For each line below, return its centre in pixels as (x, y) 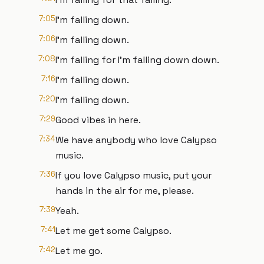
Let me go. (79, 251)
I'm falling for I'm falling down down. (137, 60)
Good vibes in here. (98, 120)
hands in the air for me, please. (125, 191)
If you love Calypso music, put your (133, 175)
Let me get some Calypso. (113, 231)
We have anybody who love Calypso (136, 140)
